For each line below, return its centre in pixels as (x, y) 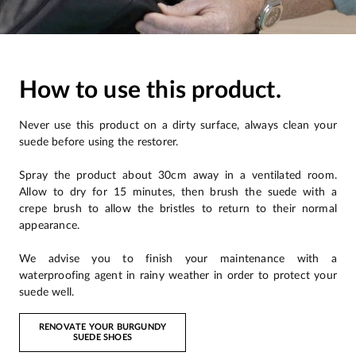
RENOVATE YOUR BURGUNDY (103, 327)
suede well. (47, 292)
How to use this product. (150, 91)
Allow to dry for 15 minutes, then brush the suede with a (178, 192)
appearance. (50, 226)
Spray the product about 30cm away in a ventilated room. (178, 176)
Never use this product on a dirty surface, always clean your (178, 126)
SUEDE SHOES (103, 338)
